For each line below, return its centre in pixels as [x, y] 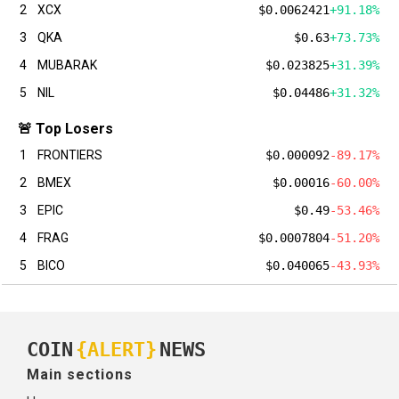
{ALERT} [116, 349]
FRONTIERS [70, 155]
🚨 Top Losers [65, 129]
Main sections [80, 375]
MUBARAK [67, 65]
